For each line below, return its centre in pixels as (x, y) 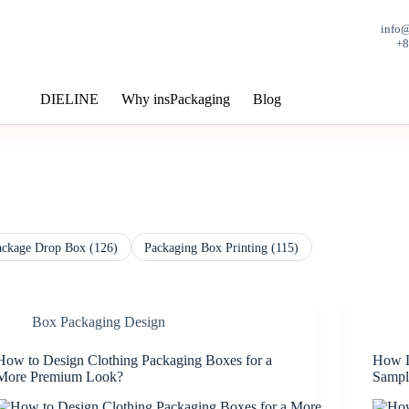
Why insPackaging (176, 99)
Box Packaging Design (99, 322)
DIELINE (69, 99)
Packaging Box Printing (208, 247)
